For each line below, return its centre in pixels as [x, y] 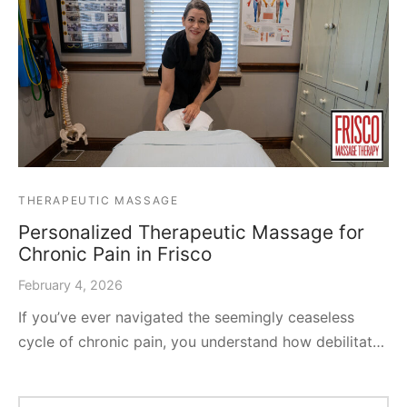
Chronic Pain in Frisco [115, 254]
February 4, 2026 [70, 285]
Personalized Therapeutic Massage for [191, 233]
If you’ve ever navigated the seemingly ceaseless [186, 318]
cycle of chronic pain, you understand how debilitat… [201, 342]
